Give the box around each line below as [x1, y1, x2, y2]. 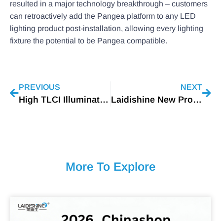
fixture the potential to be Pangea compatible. [10, 37, 167, 45]
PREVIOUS [19, 82, 60, 91]
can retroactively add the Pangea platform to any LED [10, 12, 196, 21]
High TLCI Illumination [100, 94, 109, 105]
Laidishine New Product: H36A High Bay [192, 94, 202, 105]
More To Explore [66, 159, 155, 173]
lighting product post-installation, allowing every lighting [10, 24, 203, 33]
